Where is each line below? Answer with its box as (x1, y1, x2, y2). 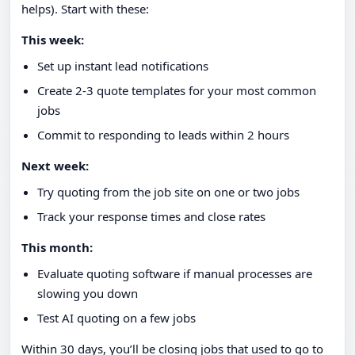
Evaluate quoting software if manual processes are (37, 265, 312, 282)
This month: (21, 239, 93, 256)
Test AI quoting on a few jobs (37, 310, 196, 326)
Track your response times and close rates (37, 208, 265, 225)
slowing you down (37, 285, 138, 302)
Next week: (21, 158, 89, 174)
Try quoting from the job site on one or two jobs (37, 184, 300, 200)
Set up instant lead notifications (37, 58, 208, 74)
